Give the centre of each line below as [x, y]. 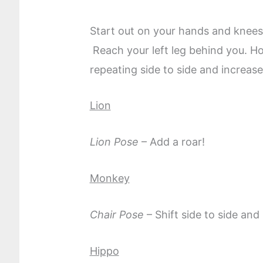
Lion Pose [114, 142]
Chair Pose [117, 214]
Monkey [109, 178]
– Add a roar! [171, 142]
